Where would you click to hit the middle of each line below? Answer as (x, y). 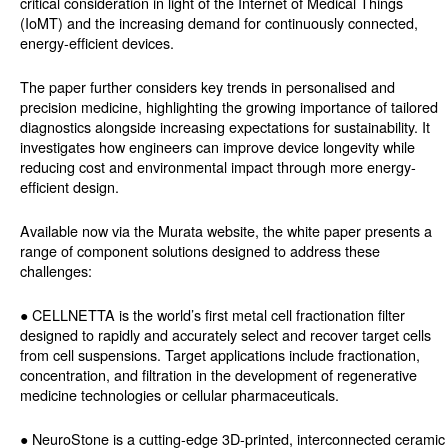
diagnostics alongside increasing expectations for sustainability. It (225, 127)
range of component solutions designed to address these (200, 251)
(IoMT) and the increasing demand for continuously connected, (219, 23)
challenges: (56, 271)
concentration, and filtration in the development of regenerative (218, 375)
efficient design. (69, 187)
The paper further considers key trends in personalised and (207, 87)
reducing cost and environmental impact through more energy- (218, 167)
